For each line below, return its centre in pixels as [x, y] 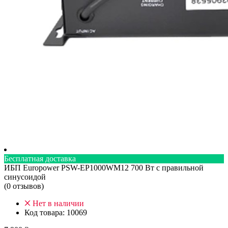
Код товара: [45, 212]
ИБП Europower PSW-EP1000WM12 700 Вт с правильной [104, 167]
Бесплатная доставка [40, 158]
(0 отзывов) [24, 186]
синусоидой [25, 177]
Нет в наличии [58, 203]
